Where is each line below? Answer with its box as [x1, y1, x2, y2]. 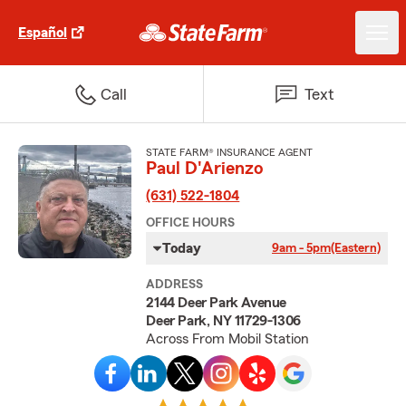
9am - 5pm [271, 242, 331, 255]
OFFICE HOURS [146, 217, 236, 229]
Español [18, 25, 67, 40]
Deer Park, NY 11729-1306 [146, 314, 301, 328]
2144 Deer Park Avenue [146, 295, 286, 310]
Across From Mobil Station [146, 332, 310, 346]
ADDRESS [146, 278, 204, 291]
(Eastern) [330, 242, 381, 255]
